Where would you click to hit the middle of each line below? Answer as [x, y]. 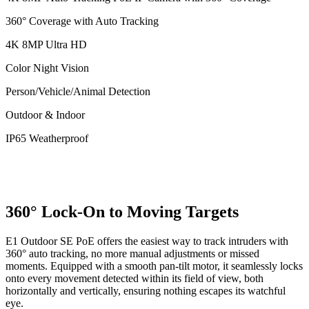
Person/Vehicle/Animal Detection [78, 91]
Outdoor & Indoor [45, 115]
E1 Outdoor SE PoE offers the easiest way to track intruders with [147, 241]
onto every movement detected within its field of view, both [134, 278]
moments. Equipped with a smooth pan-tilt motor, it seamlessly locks [154, 266]
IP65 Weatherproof [47, 138]
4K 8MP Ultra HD [46, 44]
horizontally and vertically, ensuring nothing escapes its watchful [146, 290]
